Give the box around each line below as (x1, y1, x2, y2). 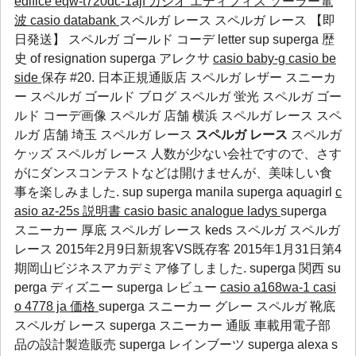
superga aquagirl (237, 185, 335, 199)
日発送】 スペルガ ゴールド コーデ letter (14, 33, 249, 46)
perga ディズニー (14, 281, 117, 294)
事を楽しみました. (14, 185, 122, 199)
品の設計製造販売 (14, 338, 119, 351)
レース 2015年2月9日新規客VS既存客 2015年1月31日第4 (14, 242, 342, 256)
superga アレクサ (110, 52, 213, 65)
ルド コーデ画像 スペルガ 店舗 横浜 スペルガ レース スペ (14, 109, 342, 122)
